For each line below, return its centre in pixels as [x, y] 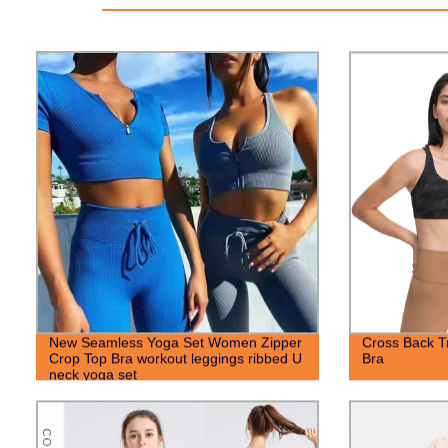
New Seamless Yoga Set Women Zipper [175, 341]
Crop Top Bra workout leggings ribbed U [175, 357]
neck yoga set [92, 373]
